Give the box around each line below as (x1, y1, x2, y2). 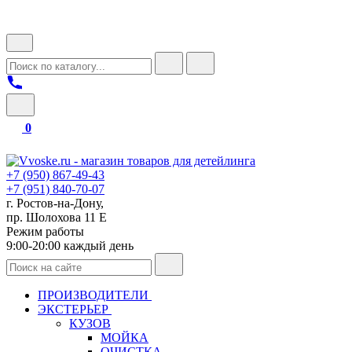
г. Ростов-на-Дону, (6, 196, 104, 210)
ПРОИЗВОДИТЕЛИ (38, 288, 152, 302)
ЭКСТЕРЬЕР (38, 302, 112, 316)
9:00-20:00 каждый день (6, 239, 134, 252)
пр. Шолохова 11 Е (6, 211, 107, 224)
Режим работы (6, 225, 84, 238)
